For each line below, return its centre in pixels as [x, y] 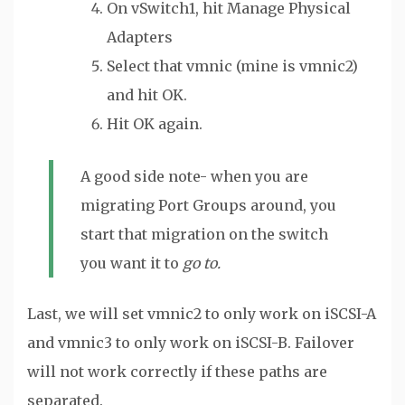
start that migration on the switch [204, 235]
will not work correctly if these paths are [177, 372]
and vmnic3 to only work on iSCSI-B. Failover [191, 343]
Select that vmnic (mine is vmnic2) [232, 66]
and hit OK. [147, 95]
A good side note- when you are [194, 177]
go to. [202, 264]
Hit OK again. [155, 124]
